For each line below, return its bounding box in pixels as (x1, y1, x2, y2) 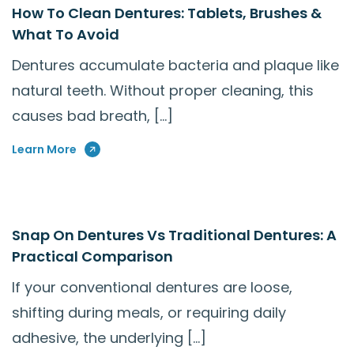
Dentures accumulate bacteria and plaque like (12, 55, 339, 75)
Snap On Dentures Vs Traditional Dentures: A (12, 224, 337, 245)
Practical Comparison (12, 246, 173, 266)
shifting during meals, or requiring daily (12, 302, 286, 322)
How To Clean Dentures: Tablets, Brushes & (12, 2, 322, 23)
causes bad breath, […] (12, 105, 173, 126)
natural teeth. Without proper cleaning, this (12, 80, 314, 100)
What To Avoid (12, 24, 119, 44)
